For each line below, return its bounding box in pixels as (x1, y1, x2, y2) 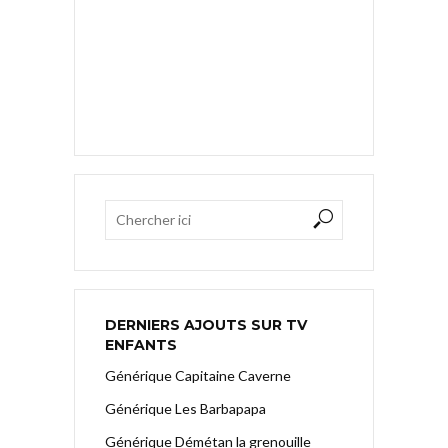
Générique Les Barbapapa (105, 399, 266, 417)
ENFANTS (105, 335, 177, 354)
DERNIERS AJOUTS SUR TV (105, 315, 307, 334)
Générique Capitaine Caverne (105, 366, 291, 384)
